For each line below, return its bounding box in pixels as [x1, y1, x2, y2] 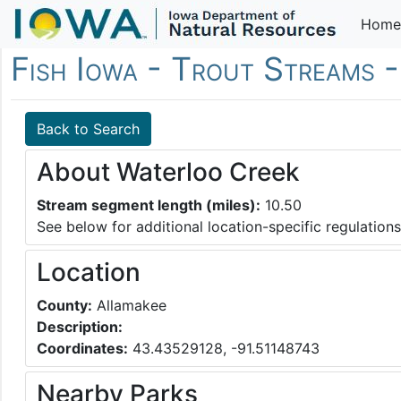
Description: [37, 318, 123, 337]
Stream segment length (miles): [37, 196, 260, 215]
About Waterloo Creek [37, 157, 300, 188]
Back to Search [37, 120, 140, 139]
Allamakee [92, 296, 166, 315]
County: [37, 296, 92, 315]
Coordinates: [37, 339, 128, 358]
